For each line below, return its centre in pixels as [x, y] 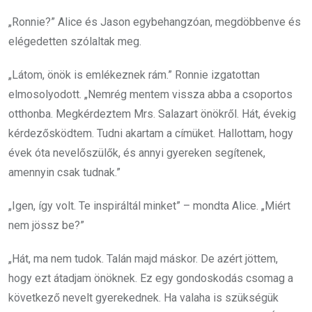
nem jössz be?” [46, 225]
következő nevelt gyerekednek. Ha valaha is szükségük [143, 298]
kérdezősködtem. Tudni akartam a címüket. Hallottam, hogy [151, 133]
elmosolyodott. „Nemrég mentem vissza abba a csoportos [150, 94]
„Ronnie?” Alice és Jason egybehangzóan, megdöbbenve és [155, 22]
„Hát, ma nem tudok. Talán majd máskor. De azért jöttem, [143, 259]
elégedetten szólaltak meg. [75, 41]
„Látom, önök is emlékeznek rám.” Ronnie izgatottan [134, 75]
